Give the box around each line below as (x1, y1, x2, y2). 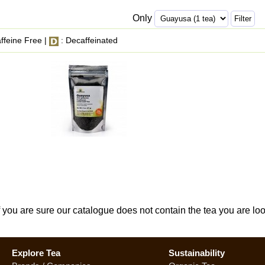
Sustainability (169, 248, 225, 258)
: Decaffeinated (59, 35, 118, 45)
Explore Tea (12, 248, 60, 258)
